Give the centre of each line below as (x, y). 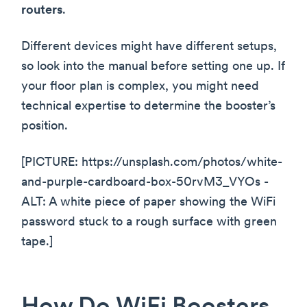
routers (42, 10)
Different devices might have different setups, (149, 47)
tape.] (37, 242)
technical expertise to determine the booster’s (148, 106)
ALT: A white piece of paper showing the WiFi (148, 202)
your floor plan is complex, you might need (140, 86)
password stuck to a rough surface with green (149, 222)
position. (45, 126)
